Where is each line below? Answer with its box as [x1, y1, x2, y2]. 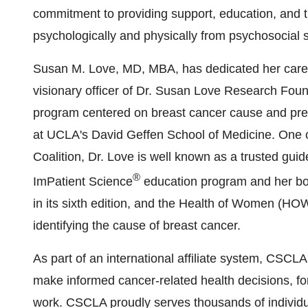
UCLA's [47, 128, 88, 142]
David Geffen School [91, 128, 205, 142]
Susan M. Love [33, 62, 115, 76]
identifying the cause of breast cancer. [33, 219, 241, 232]
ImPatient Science [33, 175, 133, 188]
